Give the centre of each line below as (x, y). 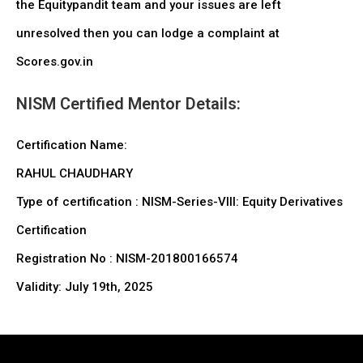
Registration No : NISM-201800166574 (127, 258)
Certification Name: (72, 145)
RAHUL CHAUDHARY (75, 173)
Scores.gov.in (55, 62)
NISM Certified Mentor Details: (128, 104)
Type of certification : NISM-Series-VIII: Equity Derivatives (179, 202)
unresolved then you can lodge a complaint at (148, 33)
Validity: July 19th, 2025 (85, 287)
